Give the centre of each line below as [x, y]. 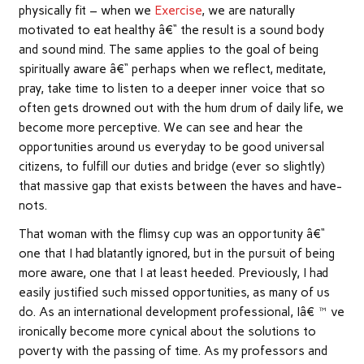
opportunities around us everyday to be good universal [171, 147]
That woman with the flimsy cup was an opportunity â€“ [171, 234]
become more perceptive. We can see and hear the [160, 127]
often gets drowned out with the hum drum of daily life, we [181, 108]
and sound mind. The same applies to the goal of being [168, 49]
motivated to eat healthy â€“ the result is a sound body [171, 30]
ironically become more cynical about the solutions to [167, 332]
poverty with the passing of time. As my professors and [173, 351]
